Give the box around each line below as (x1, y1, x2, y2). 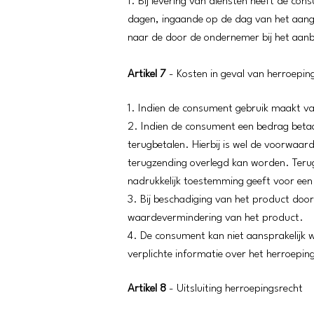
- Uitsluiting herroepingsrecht (166, 283, 303, 294)
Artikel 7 (128, 69, 166, 80)
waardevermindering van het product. (128, 212, 303, 224)
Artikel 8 (128, 283, 166, 294)
